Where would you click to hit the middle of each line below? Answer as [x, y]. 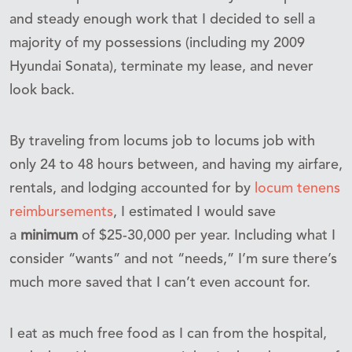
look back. [42, 90]
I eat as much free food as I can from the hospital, [168, 334]
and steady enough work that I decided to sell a [162, 19]
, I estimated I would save [194, 212]
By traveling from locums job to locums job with [162, 141]
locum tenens [297, 188]
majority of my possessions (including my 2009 [157, 43]
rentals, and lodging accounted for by [132, 188]
